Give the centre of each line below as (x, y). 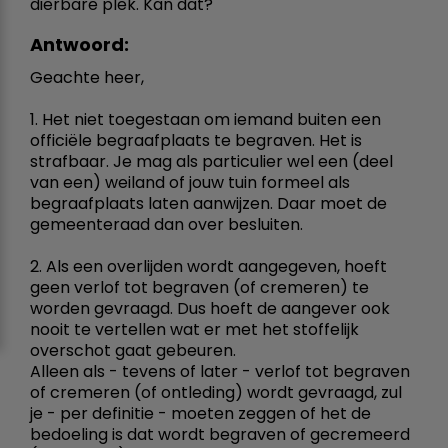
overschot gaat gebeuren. (133, 350)
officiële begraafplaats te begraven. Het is (196, 140)
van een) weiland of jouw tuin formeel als (190, 182)
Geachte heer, (87, 77)
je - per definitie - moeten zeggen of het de (200, 413)
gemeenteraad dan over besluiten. (166, 224)
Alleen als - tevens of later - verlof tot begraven (220, 371)
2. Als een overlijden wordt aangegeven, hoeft (208, 266)
